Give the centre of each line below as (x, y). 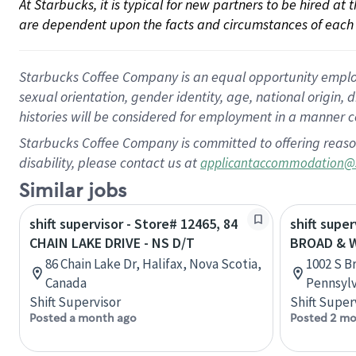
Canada (66, 283)
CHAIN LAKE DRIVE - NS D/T (112, 243)
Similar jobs (73, 191)
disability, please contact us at (110, 163)
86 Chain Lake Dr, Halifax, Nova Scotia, (153, 264)
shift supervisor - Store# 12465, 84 (133, 224)
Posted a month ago (83, 318)
